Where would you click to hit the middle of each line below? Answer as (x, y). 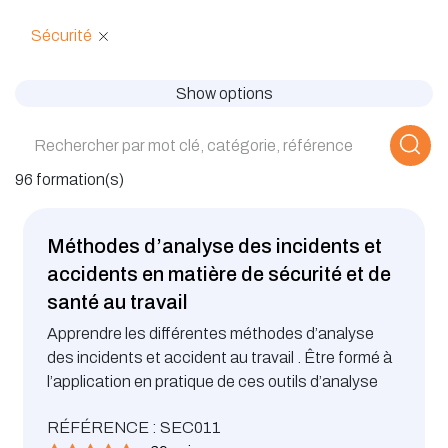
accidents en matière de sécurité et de (219, 273)
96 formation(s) (69, 179)
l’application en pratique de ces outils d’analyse (214, 381)
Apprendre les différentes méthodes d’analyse (210, 333)
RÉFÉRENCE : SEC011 (134, 427)
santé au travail (117, 301)
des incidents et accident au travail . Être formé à (219, 357)
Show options (224, 93)
